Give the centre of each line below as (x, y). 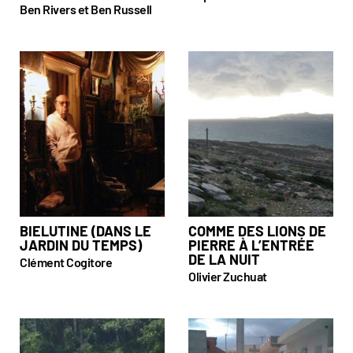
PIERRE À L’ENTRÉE (251, 245)
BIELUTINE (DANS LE (85, 231)
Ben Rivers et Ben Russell (86, 9)
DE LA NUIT (224, 259)
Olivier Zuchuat (228, 276)
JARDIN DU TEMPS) (81, 245)
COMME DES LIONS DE (257, 231)
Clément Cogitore (66, 262)
